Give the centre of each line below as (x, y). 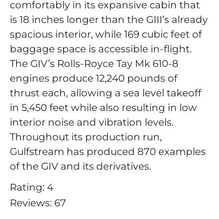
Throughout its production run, (86, 137)
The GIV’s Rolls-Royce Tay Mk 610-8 (94, 64)
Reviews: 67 (38, 203)
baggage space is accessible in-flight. (101, 49)
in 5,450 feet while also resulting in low (103, 108)
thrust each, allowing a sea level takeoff (106, 93)
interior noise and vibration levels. (92, 122)
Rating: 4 (32, 187)
